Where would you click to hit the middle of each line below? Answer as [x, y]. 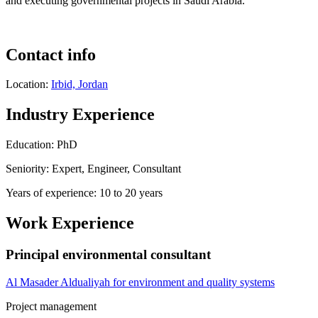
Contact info [51, 54]
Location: [28, 84]
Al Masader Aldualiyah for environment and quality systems [140, 282]
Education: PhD [42, 145]
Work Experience [70, 223]
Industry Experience [80, 115]
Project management [51, 306]
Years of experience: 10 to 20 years [84, 193]
